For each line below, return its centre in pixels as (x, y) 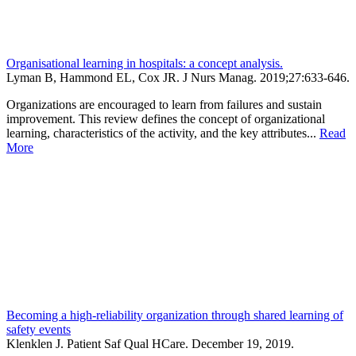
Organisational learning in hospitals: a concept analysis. (145, 63)
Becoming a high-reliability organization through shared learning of (175, 315)
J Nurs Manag (218, 77)
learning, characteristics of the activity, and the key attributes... (163, 133)
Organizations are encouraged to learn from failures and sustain (164, 104)
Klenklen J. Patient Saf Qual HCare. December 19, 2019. (150, 343)
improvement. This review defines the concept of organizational (166, 118)
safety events (39, 329)
